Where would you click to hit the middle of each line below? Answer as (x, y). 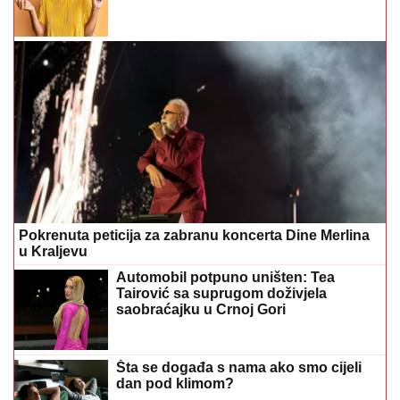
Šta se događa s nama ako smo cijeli (239, 367)
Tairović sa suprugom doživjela (221, 294)
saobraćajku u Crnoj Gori (201, 310)
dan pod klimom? (175, 383)
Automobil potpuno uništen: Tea (225, 278)
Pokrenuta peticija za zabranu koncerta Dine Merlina (194, 236)
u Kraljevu (53, 252)
